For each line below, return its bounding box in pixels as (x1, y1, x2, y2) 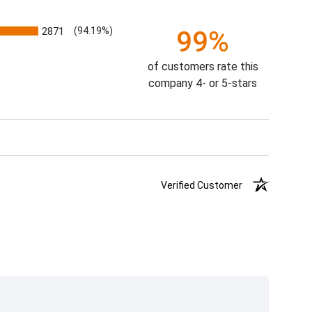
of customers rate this (147, 60, 258, 74)
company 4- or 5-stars (148, 77, 258, 91)
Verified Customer (161, 180, 251, 192)
